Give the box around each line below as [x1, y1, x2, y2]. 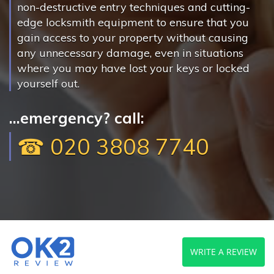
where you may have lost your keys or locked [17, 61, 250, 75]
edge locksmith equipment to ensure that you [17, 15, 249, 29]
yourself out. [17, 76, 80, 91]
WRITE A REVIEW [190, 245, 257, 257]
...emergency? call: [9, 108, 144, 127]
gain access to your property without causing [17, 31, 248, 45]
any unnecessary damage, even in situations [17, 46, 243, 60]
